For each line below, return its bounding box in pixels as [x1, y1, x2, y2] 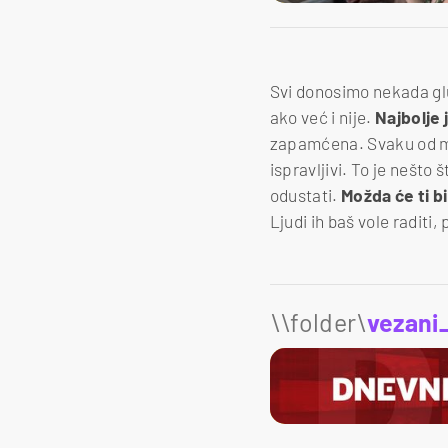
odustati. [269, 184, 341, 205]
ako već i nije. [269, 106, 372, 127]
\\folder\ [269, 306, 367, 337]
